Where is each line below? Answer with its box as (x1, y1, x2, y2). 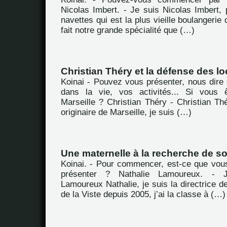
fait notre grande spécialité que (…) (61, 25, 195, 35)
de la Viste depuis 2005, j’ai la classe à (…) (61, 190, 225, 199)
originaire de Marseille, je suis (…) (61, 107, 192, 117)
